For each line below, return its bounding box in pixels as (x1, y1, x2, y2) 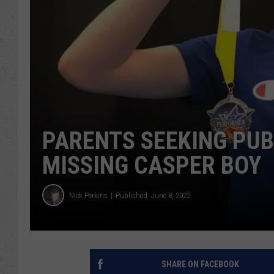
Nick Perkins (69, 190, 108, 200)
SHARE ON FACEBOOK (161, 259, 239, 270)
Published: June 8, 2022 (116, 190, 190, 200)
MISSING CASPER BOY (42, 151, 261, 180)
